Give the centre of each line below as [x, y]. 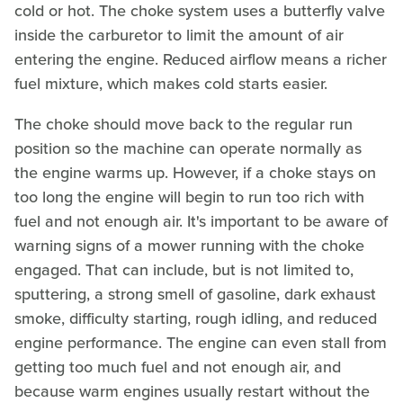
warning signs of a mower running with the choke [189, 246]
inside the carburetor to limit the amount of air [179, 36]
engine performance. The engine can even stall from [201, 343]
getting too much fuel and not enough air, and [178, 367]
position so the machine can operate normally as [188, 149]
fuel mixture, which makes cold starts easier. [171, 84]
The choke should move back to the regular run [184, 125]
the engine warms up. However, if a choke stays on [195, 173]
